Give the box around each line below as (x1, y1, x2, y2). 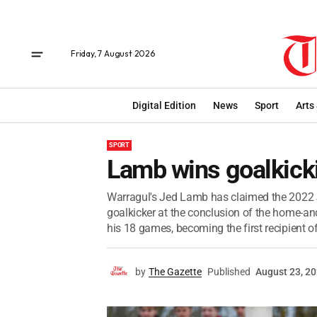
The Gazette (149, 266, 202, 277)
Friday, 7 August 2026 (71, 48, 155, 59)
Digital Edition (132, 99, 196, 111)
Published (207, 266, 250, 277)
